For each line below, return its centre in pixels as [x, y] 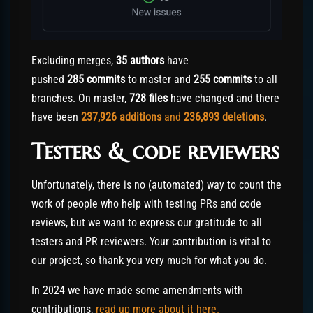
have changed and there [224, 99]
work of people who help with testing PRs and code [146, 204]
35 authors [140, 61]
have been [56, 117]
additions [140, 117]
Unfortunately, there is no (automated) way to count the [156, 185]
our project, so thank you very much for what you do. [149, 261]
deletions [243, 117]
